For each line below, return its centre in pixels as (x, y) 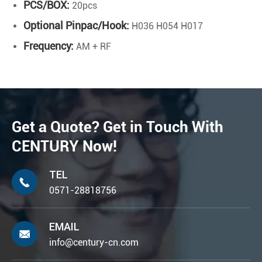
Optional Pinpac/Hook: (76, 26)
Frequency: (49, 46)
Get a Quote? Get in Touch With (118, 127)
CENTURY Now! (64, 146)
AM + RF (92, 47)
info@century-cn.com (94, 243)
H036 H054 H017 (166, 26)
